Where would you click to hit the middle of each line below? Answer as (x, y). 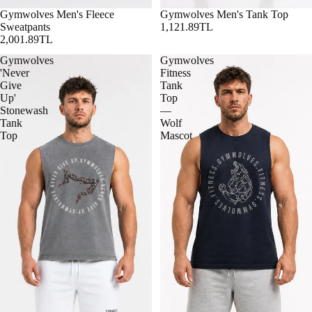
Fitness (175, 73)
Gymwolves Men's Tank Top (224, 15)
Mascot (176, 136)
